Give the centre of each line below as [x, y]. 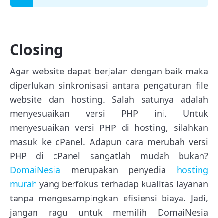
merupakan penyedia [118, 170]
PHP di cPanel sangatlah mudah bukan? [109, 156]
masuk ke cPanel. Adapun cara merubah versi [109, 142]
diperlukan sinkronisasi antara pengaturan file [109, 85]
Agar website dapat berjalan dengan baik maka [109, 71]
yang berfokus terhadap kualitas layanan [123, 184]
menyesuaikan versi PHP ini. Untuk [109, 114]
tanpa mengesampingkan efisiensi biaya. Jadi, [109, 198]
